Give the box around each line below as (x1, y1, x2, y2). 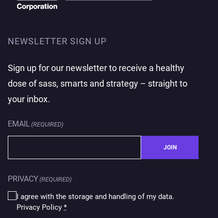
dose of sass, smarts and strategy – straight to (8, 78, 187, 89)
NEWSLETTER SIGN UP (8, 36, 107, 47)
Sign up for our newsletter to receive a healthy (8, 63, 184, 73)
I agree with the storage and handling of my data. (17, 192, 174, 201)
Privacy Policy (17, 203, 64, 212)
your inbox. (8, 94, 50, 105)
